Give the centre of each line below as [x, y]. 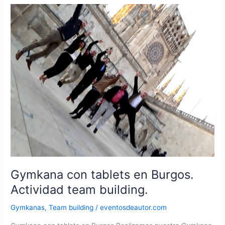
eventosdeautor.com [134, 208]
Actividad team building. [80, 189]
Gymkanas [28, 208]
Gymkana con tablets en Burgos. [102, 174]
